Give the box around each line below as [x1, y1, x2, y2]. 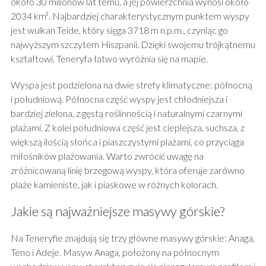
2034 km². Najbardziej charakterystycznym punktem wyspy [10, 10, 249, 22]
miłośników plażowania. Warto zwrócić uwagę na [10, 150, 204, 162]
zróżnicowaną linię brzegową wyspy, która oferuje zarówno [10, 164, 245, 176]
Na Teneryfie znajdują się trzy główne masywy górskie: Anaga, [10, 232, 255, 244]
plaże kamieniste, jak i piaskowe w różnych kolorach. [10, 179, 218, 191]
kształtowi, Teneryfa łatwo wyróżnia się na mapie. [10, 53, 208, 65]
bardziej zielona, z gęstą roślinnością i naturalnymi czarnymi [10, 107, 242, 119]
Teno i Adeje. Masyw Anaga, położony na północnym [10, 246, 219, 258]
